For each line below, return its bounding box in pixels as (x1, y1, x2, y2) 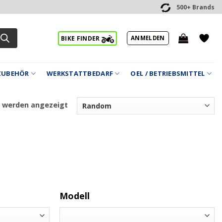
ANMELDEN (130, 34, 165, 42)
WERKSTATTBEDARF (47, 69, 113, 78)
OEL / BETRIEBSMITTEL (130, 69, 205, 78)
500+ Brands (176, 3, 215, 12)
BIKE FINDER (60, 34, 102, 43)
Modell (59, 189, 90, 202)
